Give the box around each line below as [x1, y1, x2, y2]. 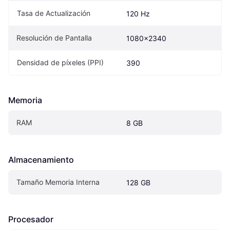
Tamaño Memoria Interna [16, 177, 100, 186]
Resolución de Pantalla [16, 33, 92, 42]
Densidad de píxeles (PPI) [17, 57, 104, 67]
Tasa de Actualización [17, 8, 90, 17]
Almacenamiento [8, 154, 74, 165]
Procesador [8, 214, 53, 224]
